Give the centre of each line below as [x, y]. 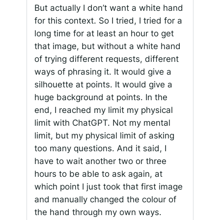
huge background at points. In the [101, 97]
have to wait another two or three [100, 161]
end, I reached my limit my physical [103, 110]
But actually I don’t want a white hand [109, 8]
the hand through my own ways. [98, 212]
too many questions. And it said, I [100, 149]
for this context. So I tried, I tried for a [108, 21]
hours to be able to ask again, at [98, 174]
